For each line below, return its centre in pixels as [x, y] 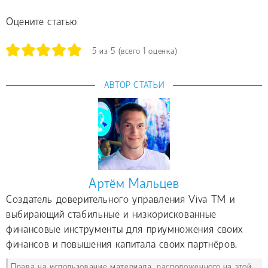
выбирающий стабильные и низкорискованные [111, 215]
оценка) [162, 51]
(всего [129, 51]
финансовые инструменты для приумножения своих [124, 230]
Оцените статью [42, 23]
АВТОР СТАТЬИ [134, 86]
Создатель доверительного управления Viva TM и [121, 200]
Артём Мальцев [134, 184]
